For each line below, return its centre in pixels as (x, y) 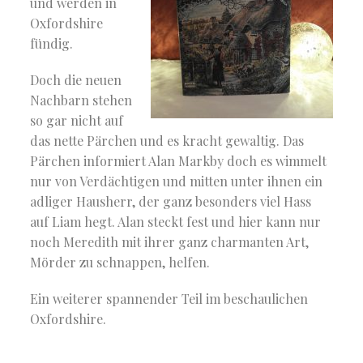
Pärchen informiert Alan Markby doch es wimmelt (179, 160)
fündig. (52, 43)
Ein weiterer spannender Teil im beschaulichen (169, 298)
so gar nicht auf (77, 120)
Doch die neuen (76, 79)
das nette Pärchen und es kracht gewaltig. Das (167, 140)
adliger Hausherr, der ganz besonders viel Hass (171, 201)
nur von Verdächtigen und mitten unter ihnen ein (177, 181)
